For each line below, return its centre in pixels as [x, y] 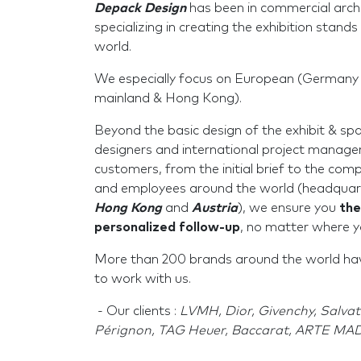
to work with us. [143, 279]
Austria [215, 208]
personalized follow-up [167, 227]
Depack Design [142, 8]
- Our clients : [137, 311]
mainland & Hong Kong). [170, 98]
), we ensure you [288, 208]
